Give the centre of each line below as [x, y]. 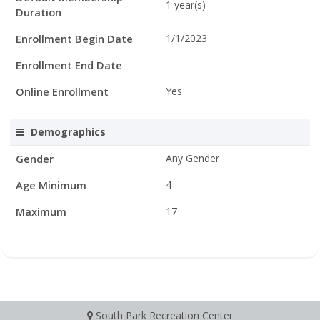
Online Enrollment [62, 91]
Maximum [41, 211]
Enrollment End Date [69, 65]
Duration [39, 12]
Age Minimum [51, 185]
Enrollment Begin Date [74, 39]
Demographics [68, 132]
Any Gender [192, 158]
